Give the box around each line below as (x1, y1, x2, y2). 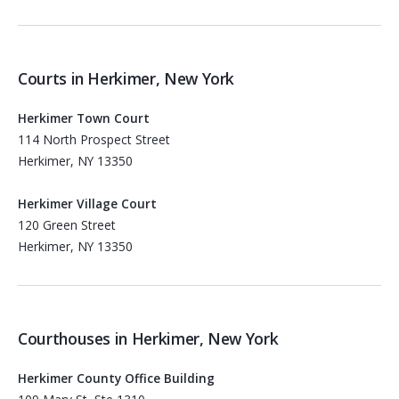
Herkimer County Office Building (18, 369, 215, 387)
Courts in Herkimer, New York (18, 68, 235, 90)
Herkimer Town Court (18, 110, 150, 127)
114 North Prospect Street (18, 131, 170, 149)
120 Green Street (18, 216, 116, 234)
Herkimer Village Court (18, 195, 157, 213)
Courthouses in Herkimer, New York (18, 327, 279, 349)
